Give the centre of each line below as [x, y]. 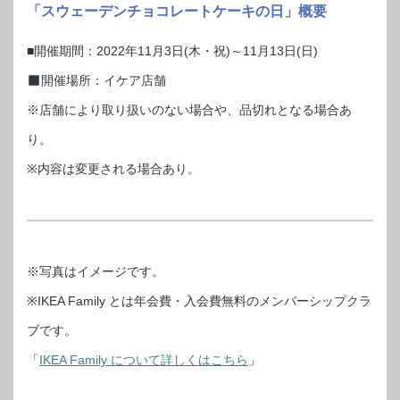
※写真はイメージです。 [96, 272]
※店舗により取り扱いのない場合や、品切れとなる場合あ [189, 110]
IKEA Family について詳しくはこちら [144, 360]
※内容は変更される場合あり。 [113, 169]
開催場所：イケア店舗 [103, 81]
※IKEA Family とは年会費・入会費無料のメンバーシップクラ [199, 301]
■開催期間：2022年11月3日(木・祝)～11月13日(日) [172, 51]
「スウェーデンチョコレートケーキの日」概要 [177, 11]
